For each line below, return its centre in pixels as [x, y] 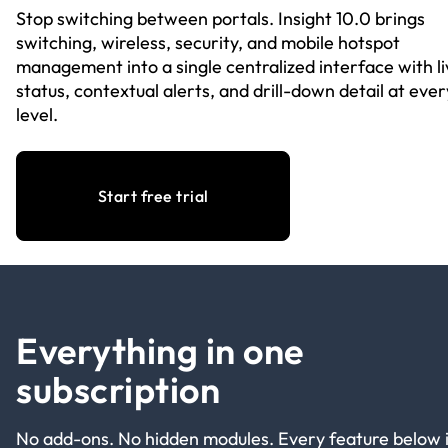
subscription [118, 389]
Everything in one [160, 350]
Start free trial [153, 195]
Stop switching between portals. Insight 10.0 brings [220, 18]
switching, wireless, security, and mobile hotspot [208, 42]
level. [37, 114]
